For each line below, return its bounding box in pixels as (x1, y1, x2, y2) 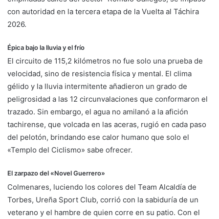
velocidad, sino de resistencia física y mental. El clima (7, 69, 192, 79)
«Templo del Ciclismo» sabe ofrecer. (7, 145, 132, 155)
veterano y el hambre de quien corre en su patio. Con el (7, 207, 200, 217)
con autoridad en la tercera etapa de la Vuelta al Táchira (7, 6, 199, 16)
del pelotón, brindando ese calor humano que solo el (7, 132, 189, 142)
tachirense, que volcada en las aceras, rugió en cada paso (7, 120, 206, 130)
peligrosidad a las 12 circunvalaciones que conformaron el (7, 94, 208, 104)
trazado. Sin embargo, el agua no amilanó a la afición (7, 107, 188, 117)
